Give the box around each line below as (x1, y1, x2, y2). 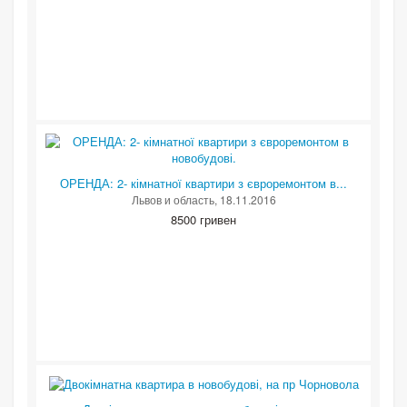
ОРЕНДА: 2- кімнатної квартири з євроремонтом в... (60, 174, 347, 193)
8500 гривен (171, 211, 236, 229)
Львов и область (131, 192, 214, 208)
